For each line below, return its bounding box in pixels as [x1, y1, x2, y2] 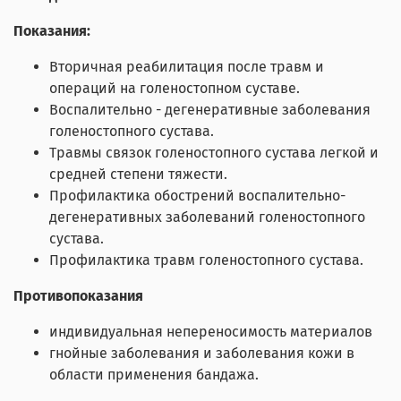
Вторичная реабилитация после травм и [49, 58, 324, 76]
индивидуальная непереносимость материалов [49, 323, 372, 341]
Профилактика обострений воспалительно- [49, 187, 346, 205]
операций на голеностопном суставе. [49, 80, 300, 98]
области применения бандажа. [49, 366, 259, 384]
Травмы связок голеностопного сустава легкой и [49, 144, 379, 162]
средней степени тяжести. [49, 166, 227, 183]
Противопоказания [13, 287, 143, 305]
